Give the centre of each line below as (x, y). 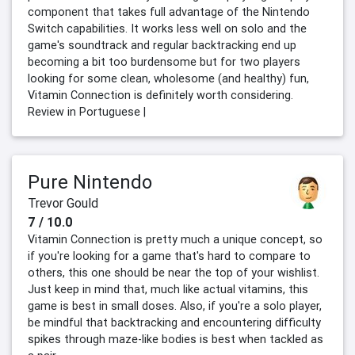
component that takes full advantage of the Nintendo (169, 12)
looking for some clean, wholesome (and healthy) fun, (168, 79)
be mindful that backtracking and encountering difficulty (174, 323)
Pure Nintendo (90, 182)
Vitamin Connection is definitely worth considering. (160, 95)
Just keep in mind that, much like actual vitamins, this (168, 290)
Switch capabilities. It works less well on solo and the (167, 29)
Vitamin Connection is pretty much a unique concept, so (175, 240)
